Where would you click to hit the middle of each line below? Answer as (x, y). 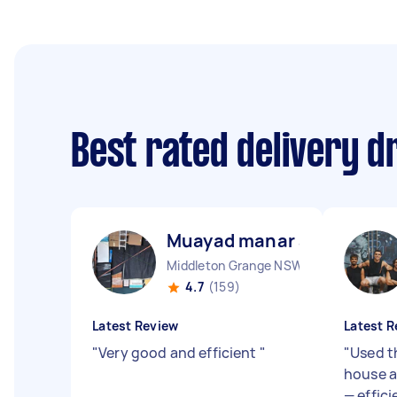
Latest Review (136, 326)
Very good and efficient (179, 353)
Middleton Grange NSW (235, 265)
